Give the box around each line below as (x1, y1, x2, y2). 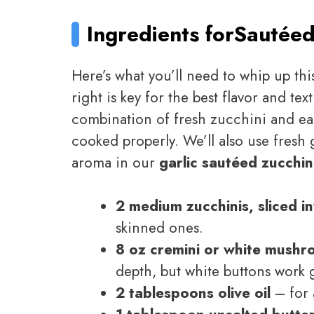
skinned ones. (116, 217, 203, 239)
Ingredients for (87, 19, 235, 50)
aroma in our (71, 151, 159, 173)
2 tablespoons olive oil (116, 282, 271, 304)
